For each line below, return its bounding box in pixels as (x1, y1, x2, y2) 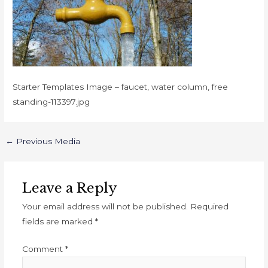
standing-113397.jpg (13, 97, 90, 107)
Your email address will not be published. (22, 202, 188, 212)
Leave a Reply (22, 180, 117, 197)
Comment (22, 243, 65, 254)
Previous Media (14, 136, 81, 147)
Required (190, 202, 229, 212)
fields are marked (22, 217, 95, 227)
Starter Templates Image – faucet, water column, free (13, 82, 229, 92)
